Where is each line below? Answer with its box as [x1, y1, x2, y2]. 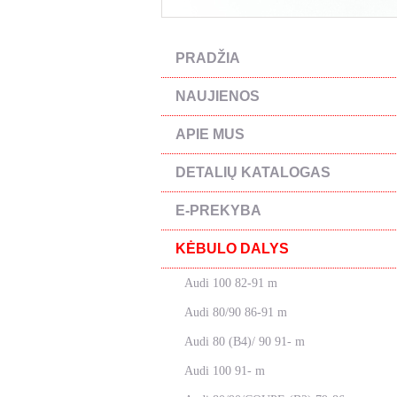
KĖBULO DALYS [175, 241, 289, 256]
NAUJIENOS [175, 89, 260, 104]
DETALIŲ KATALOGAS [175, 165, 331, 180]
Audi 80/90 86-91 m [184, 306, 287, 319]
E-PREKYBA [175, 203, 261, 218]
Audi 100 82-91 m [184, 276, 277, 290]
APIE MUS [175, 127, 245, 142]
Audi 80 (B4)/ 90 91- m [184, 335, 305, 348]
